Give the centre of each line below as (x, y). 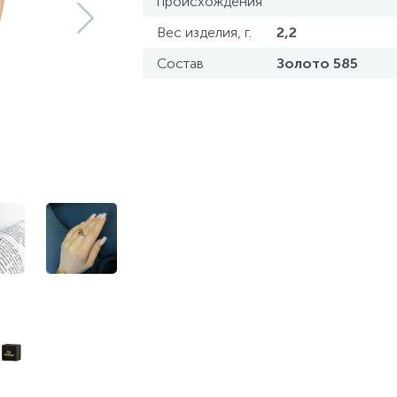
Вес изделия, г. (204, 32)
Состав (180, 63)
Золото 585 (317, 63)
